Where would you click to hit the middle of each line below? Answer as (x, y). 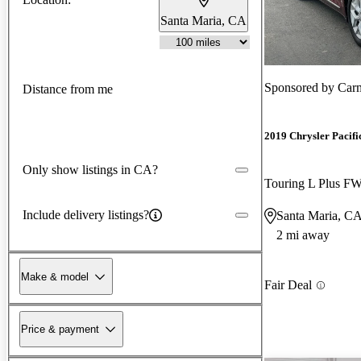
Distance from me (68, 89)
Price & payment (60, 329)
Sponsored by (301, 87)
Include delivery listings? (86, 214)
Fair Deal (288, 285)
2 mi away (303, 235)
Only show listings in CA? (90, 169)
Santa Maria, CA (203, 20)
